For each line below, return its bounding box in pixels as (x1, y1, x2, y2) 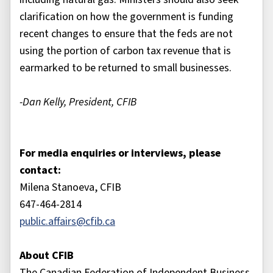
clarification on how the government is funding (19, 9, 233, 25)
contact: (19, 163, 63, 179)
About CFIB (19, 248, 76, 264)
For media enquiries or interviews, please (19, 146, 221, 161)
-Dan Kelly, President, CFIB (19, 94, 139, 110)
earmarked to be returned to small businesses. (19, 60, 234, 76)
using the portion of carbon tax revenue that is (19, 43, 231, 59)
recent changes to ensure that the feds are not (19, 26, 233, 42)
